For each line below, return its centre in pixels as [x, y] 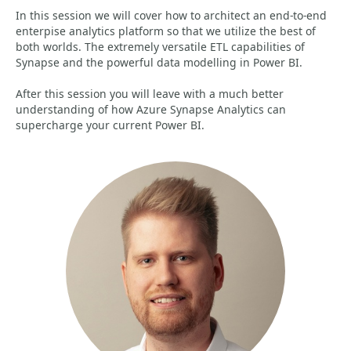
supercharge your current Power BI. [110, 125]
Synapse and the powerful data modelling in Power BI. [159, 62]
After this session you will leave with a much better [150, 94]
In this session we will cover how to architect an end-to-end [171, 15]
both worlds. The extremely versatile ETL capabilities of [160, 47]
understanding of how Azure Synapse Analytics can [151, 109]
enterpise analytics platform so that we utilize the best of [166, 31]
